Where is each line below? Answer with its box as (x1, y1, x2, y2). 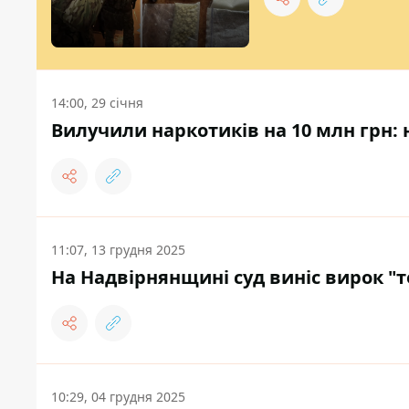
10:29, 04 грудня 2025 (51, 388, 185, 406)
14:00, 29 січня (51, 94, 143, 112)
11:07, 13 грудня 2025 (51, 241, 185, 259)
